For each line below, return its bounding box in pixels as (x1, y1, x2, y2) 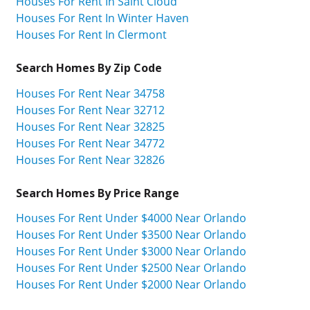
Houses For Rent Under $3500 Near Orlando (16, 227, 246, 243)
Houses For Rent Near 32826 (16, 152, 165, 167)
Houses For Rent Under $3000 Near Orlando (16, 244, 246, 259)
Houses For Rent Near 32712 (16, 102, 165, 118)
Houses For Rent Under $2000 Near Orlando (16, 277, 246, 293)
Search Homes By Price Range (16, 185, 179, 201)
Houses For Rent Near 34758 (16, 85, 165, 101)
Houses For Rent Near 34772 (16, 135, 165, 151)
